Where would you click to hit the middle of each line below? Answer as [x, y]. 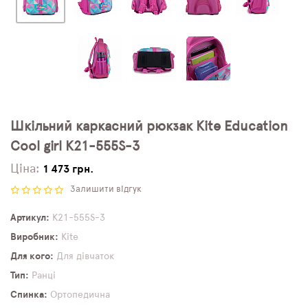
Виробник [33, 237]
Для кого [30, 256]
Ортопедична [80, 295]
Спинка [27, 295]
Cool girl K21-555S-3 [75, 146]
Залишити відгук [106, 189]
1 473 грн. [68, 169]
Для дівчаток [85, 256]
